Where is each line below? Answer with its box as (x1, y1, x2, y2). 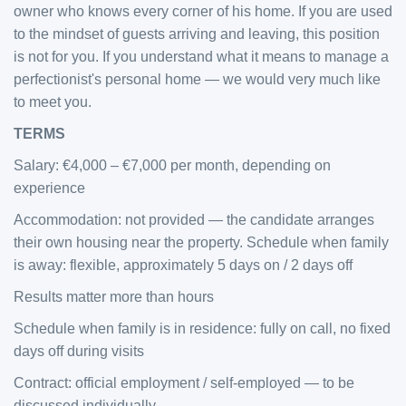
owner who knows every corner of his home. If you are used (14, 4, 392, 19)
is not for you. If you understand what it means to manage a (14, 49, 389, 64)
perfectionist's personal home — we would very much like (14, 72, 381, 87)
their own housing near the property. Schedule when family (14, 235, 389, 250)
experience (14, 180, 85, 196)
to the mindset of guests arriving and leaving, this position (14, 26, 380, 42)
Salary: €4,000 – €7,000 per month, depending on (14, 158, 331, 173)
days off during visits (14, 343, 144, 359)
